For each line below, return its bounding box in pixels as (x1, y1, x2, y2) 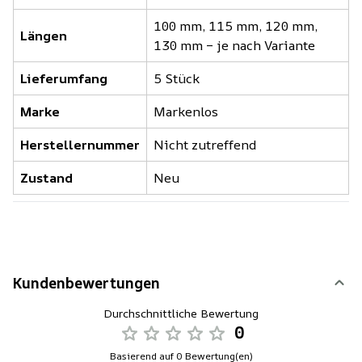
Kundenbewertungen (13, 272, 160, 293)
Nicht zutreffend (154, 135, 256, 154)
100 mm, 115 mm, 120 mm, (154, 16, 318, 35)
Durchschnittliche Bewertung (103, 305, 259, 321)
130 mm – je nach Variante (154, 36, 315, 54)
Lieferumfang (20, 69, 107, 87)
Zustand (20, 168, 73, 187)
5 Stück (154, 69, 200, 87)
